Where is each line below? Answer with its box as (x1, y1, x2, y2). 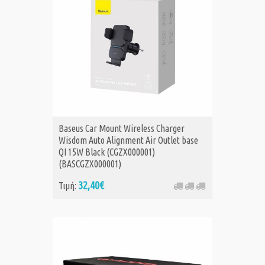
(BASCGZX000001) (59, 159, 121, 170)
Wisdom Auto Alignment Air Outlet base (59, 135, 198, 146)
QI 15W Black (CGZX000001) (59, 147, 155, 158)
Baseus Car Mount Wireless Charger (59, 123, 185, 134)
